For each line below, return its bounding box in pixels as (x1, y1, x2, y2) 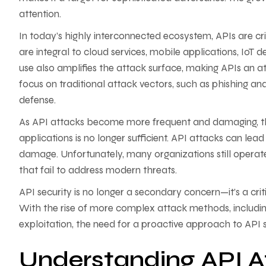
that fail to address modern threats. (19, 163, 177, 176)
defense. (19, 93, 56, 106)
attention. (19, 7, 61, 20)
